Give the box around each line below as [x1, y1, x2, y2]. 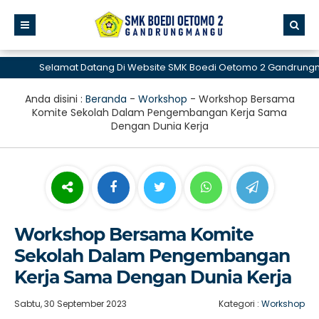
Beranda [85, 92, 127, 106]
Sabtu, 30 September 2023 [14, 298, 127, 310]
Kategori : [219, 298, 261, 310]
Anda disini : [24, 92, 85, 106]
